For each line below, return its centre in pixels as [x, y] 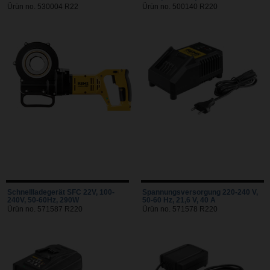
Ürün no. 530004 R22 [43, 7]
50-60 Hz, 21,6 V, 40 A [179, 200]
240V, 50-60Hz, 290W [43, 200]
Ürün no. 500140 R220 [180, 7]
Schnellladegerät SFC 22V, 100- [61, 193]
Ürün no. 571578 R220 [180, 209]
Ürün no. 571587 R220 [45, 209]
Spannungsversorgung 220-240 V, [200, 193]
